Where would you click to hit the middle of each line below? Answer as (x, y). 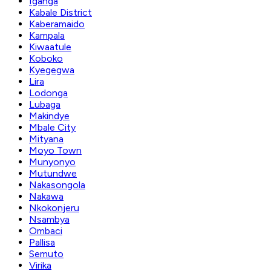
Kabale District (60, 12)
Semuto (46, 253)
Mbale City (52, 127)
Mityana (46, 139)
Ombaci (46, 230)
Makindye (49, 116)
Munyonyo (52, 162)
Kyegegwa (52, 70)
